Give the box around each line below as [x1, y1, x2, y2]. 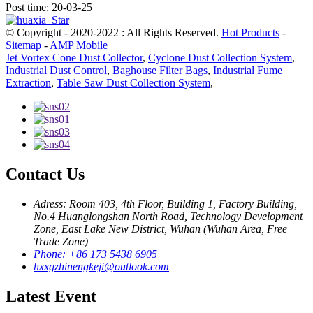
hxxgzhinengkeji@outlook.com [34, 260, 169, 272]
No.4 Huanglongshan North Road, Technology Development [34, 210, 303, 222]
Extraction [6, 76, 51, 89]
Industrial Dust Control [6, 64, 107, 76]
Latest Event [6, 286, 96, 305]
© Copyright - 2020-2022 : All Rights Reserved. [6, 26, 221, 38]
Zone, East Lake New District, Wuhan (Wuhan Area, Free [34, 222, 287, 235]
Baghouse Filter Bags [112, 64, 208, 76]
